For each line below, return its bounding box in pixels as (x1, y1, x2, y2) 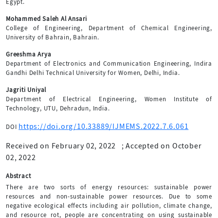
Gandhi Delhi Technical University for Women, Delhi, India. (6, 68, 180, 77)
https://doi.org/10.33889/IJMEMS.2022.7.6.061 (18, 121, 189, 131)
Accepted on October (126, 141, 202, 151)
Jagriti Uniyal (6, 85, 47, 94)
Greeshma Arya (6, 50, 52, 58)
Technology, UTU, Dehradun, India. (6, 104, 110, 112)
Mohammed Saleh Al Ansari (6, 14, 88, 23)
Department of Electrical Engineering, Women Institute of (6, 94, 212, 103)
